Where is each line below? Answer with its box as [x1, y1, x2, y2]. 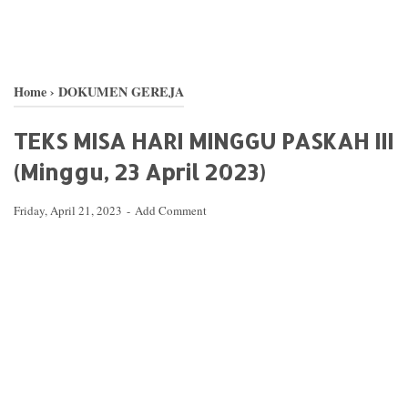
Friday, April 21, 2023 [14, 202, 125, 219]
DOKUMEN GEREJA [58, 82, 184, 101]
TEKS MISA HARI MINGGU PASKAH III [14, 127, 393, 155]
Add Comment [135, 202, 207, 219]
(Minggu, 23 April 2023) [14, 158, 265, 186]
